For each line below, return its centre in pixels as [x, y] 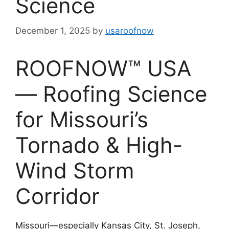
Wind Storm [75, 170]
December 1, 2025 [53, 30]
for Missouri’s [82, 119]
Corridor [58, 196]
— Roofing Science [111, 94]
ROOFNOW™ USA [103, 68]
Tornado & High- [99, 145]
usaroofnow [130, 30]
